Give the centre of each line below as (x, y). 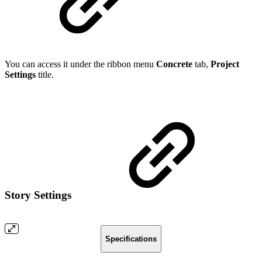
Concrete (174, 64)
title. (45, 75)
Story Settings (39, 195)
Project (225, 64)
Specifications (131, 239)
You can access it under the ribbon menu (80, 64)
